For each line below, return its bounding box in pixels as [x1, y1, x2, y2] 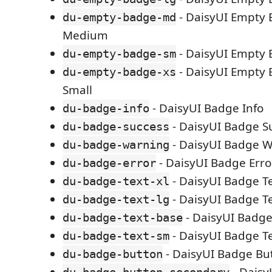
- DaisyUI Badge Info [149, 100, 263, 116]
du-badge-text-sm [63, 229, 169, 242]
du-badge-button [63, 247, 163, 260]
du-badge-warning [63, 138, 169, 151]
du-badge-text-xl [63, 174, 169, 188]
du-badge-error [63, 156, 156, 169]
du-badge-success [63, 120, 169, 133]
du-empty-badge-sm [63, 47, 176, 60]
